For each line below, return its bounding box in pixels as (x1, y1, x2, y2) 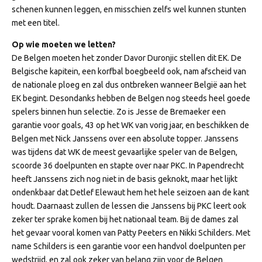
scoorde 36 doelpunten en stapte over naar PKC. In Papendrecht (12, 161, 244, 171)
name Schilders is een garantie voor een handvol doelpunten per (12, 242, 246, 251)
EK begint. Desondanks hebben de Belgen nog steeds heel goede (12, 94, 250, 104)
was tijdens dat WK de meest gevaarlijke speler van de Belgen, (12, 147, 237, 157)
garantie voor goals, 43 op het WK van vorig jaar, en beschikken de (12, 120, 249, 130)
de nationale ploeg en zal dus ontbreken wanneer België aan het (12, 80, 246, 90)
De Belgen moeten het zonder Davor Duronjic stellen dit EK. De (12, 53, 242, 63)
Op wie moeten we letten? (12, 40, 116, 50)
